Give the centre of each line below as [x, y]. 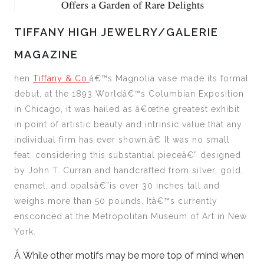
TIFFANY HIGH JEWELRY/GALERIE [116, 32]
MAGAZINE [46, 55]
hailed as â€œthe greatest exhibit [167, 109]
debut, [29, 94]
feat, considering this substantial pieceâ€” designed [128, 155]
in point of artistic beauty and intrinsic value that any [128, 125]
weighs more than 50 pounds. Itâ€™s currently [116, 201]
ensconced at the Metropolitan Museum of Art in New [131, 217]
